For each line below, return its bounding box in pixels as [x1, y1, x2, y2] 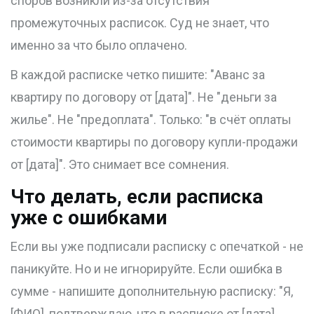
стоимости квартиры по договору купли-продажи [11, 135, 298, 150]
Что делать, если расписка [11, 185, 263, 209]
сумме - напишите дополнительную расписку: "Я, [11, 284, 293, 299]
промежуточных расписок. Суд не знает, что [11, 15, 269, 31]
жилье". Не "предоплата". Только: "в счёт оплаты [11, 112, 292, 128]
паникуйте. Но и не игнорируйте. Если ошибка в [11, 261, 282, 277]
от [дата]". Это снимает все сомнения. [11, 157, 229, 172]
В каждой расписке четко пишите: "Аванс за [11, 67, 265, 83]
